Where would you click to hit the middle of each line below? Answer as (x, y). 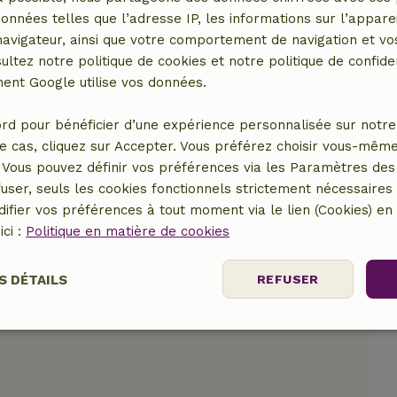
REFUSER (288, 279)
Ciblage (275, 333)
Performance (122, 333)
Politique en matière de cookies (128, 231)
